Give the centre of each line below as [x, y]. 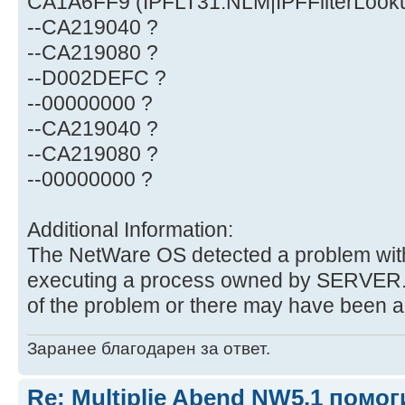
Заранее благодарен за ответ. [149, 348]
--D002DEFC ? [97, 78]
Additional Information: [130, 230]
